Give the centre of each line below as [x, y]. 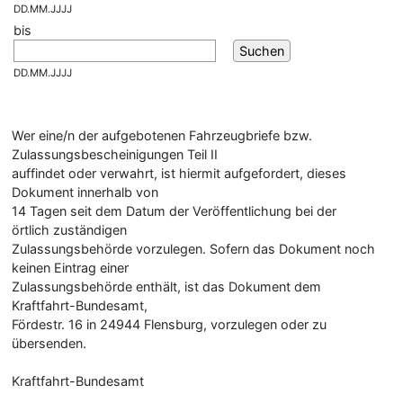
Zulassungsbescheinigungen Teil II [115, 154]
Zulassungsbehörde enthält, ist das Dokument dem [166, 287]
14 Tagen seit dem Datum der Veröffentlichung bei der [174, 211]
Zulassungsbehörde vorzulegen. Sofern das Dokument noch [193, 249]
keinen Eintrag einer [70, 268]
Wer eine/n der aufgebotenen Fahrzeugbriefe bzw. [162, 135]
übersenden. [49, 343]
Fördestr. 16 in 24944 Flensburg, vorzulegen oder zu [169, 324]
